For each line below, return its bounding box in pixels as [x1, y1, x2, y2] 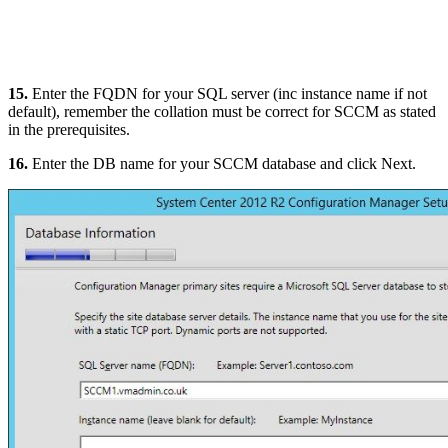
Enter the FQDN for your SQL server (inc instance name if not [28, 84, 427, 102]
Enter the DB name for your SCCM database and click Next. [28, 154, 416, 172]
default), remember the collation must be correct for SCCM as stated [8, 102, 436, 120]
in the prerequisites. [8, 120, 130, 138]
